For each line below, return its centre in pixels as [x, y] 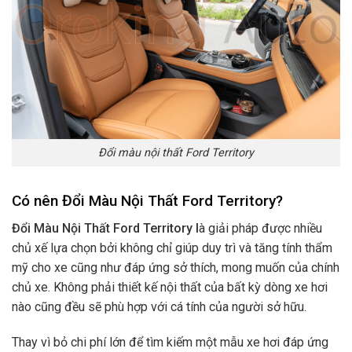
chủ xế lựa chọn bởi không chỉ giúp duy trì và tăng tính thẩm [172, 247]
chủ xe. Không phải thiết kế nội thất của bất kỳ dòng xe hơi [170, 287]
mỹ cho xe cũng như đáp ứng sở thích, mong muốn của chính [176, 267]
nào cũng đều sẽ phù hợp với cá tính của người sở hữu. [159, 306]
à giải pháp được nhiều [260, 228]
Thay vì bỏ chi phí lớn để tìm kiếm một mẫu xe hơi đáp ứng [170, 343]
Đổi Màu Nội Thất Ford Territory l [105, 228]
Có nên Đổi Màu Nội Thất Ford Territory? [147, 200]
